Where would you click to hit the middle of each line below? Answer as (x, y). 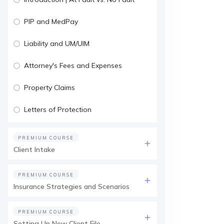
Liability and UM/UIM (57, 43)
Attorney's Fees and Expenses (73, 65)
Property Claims (49, 87)
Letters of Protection (58, 109)
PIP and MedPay (51, 21)
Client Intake (34, 149)
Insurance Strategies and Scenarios (71, 186)
